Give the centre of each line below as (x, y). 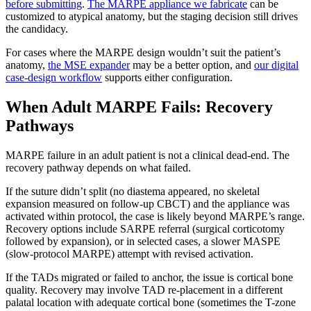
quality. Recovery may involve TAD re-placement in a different (144, 289)
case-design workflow (54, 77)
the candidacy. (37, 28)
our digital (276, 65)
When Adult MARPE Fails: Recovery (139, 107)
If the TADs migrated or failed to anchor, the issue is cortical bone (149, 277)
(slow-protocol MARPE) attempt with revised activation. (129, 253)
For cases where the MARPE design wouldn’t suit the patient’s (143, 52)
